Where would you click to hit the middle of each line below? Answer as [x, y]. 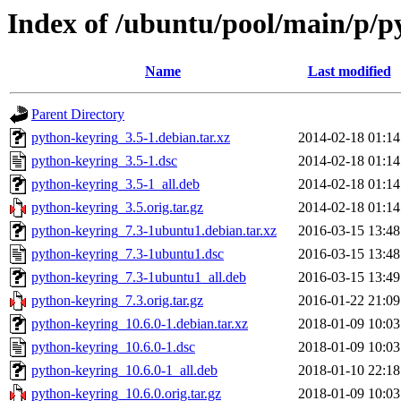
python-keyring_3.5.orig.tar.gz [117, 208]
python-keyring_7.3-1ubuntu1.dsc [128, 254]
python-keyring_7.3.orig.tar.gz [117, 301]
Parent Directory [78, 115]
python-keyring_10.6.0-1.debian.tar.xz [140, 324]
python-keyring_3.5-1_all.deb [115, 184]
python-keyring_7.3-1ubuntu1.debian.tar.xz [154, 231]
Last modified [349, 72]
